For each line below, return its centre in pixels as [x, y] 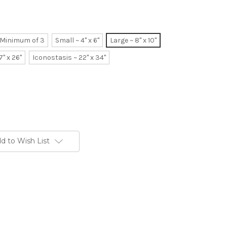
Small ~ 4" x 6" [77, 41]
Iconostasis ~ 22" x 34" [69, 58]
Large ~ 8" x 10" [133, 41]
